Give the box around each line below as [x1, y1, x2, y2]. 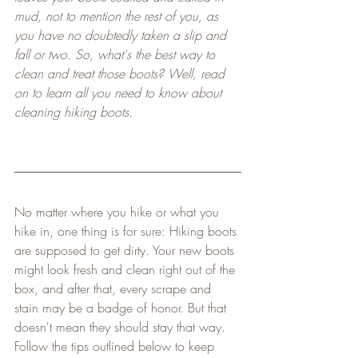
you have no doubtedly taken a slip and [14, 26, 230, 44]
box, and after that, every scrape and [14, 279, 215, 297]
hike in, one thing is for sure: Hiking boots [14, 221, 241, 240]
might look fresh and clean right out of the [14, 260, 239, 278]
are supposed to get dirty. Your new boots [14, 241, 238, 259]
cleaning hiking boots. [14, 102, 133, 121]
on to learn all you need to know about [14, 83, 225, 101]
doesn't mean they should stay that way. [14, 317, 229, 336]
